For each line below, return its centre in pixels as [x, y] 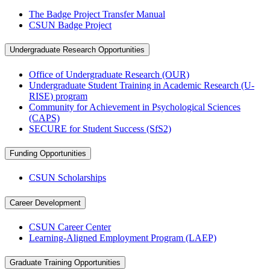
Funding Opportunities [48, 153]
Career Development [45, 202]
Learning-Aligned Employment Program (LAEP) [123, 237]
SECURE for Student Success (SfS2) [100, 128]
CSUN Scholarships [67, 178]
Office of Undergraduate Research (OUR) [109, 74]
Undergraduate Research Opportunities [77, 50]
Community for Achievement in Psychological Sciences [135, 107]
